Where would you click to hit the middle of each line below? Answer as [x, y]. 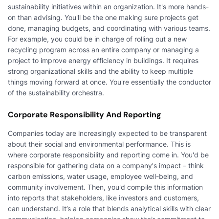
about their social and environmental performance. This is [99, 144]
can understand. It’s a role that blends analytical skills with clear [109, 208]
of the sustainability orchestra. [56, 92]
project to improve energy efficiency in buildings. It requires [103, 60]
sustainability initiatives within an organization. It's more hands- [108, 6]
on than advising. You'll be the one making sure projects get [103, 17]
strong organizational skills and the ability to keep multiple [100, 71]
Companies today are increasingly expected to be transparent [107, 133]
